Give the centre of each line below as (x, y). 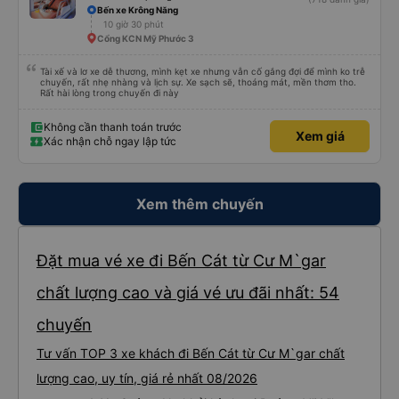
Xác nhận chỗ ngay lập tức (110, 141)
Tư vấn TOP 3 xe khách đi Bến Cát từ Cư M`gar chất (191, 353)
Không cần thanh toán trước (113, 127)
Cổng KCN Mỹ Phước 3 (146, 38)
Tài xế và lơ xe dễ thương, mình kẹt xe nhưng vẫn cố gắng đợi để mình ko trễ (203, 71)
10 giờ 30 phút (134, 24)
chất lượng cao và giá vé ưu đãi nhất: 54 (188, 293)
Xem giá (320, 136)
